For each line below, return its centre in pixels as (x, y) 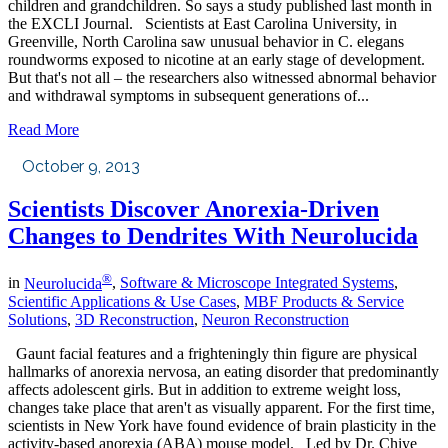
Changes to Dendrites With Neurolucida (213, 236)
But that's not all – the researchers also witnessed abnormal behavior (222, 78)
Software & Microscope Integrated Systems (257, 283)
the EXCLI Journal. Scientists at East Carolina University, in (202, 24)
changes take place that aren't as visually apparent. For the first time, (221, 407)
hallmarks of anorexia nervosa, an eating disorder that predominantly (223, 371)
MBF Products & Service (324, 301)
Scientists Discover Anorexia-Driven (193, 209)
